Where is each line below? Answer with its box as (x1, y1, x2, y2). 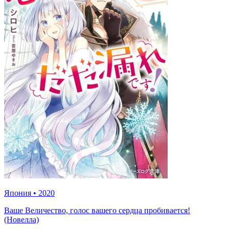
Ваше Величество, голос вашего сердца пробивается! (4, 205, 190, 215)
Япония (4, 188, 31, 197)
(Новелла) (4, 215, 39, 224)
